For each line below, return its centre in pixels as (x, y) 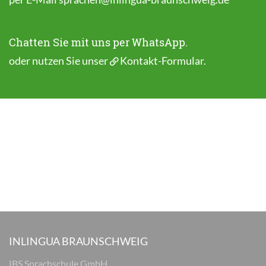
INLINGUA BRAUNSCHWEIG (78, 241)
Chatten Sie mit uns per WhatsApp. (98, 42)
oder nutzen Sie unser (59, 60)
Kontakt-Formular (162, 60)
